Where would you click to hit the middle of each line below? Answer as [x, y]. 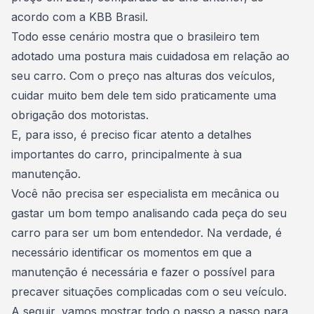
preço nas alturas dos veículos [190, 76]
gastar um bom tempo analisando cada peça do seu [149, 213]
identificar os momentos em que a [162, 252]
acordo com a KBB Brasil [78, 17]
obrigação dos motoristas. [83, 115]
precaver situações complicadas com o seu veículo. [151, 292]
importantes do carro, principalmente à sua [127, 154]
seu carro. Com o [60, 76]
